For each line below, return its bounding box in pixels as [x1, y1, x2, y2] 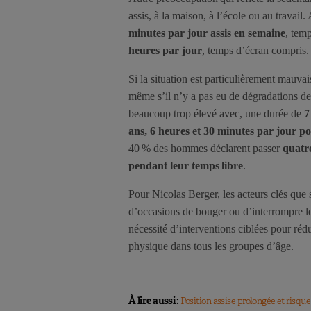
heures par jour [128, 44, 202, 57]
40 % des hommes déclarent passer [128, 142, 283, 155]
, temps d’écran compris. [202, 44, 309, 57]
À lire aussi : [128, 294, 180, 308]
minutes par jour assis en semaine [128, 27, 285, 40]
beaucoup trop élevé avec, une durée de [128, 108, 304, 120]
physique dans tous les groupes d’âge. [128, 240, 294, 253]
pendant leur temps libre [128, 160, 243, 172]
